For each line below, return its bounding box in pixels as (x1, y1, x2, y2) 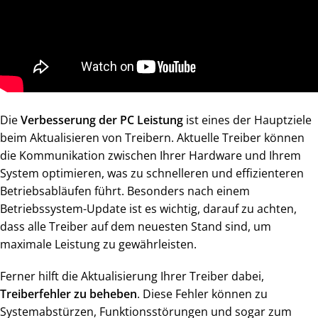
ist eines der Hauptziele (183, 112, 312, 128)
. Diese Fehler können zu (137, 286, 268, 302)
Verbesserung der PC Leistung (21, 112, 183, 128)
